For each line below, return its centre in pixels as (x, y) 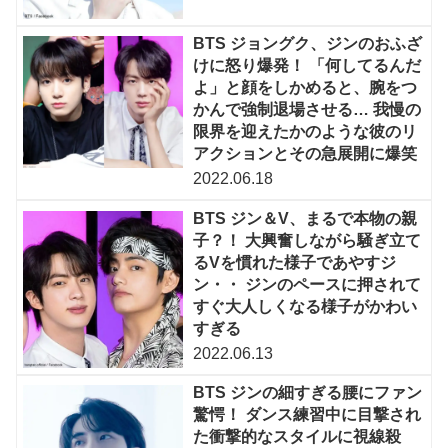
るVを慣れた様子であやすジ (295, 262)
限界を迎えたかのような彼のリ (305, 132)
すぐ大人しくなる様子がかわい (305, 306)
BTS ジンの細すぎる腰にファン (308, 393)
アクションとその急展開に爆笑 (305, 154)
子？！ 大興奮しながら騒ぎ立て (307, 240)
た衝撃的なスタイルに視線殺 (297, 437)
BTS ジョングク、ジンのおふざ (308, 44)
